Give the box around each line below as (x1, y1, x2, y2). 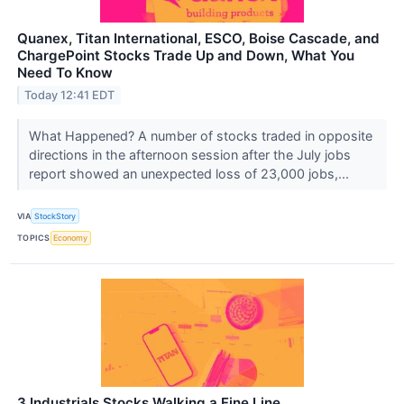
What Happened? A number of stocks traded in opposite (28, 128, 372, 144)
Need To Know (17, 64, 113, 82)
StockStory (34, 211, 77, 222)
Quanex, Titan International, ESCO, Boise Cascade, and (17, 30, 380, 48)
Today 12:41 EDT (24, 88, 115, 103)
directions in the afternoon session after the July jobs (28, 147, 351, 163)
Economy (53, 233, 88, 243)
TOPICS (17, 233, 50, 243)
